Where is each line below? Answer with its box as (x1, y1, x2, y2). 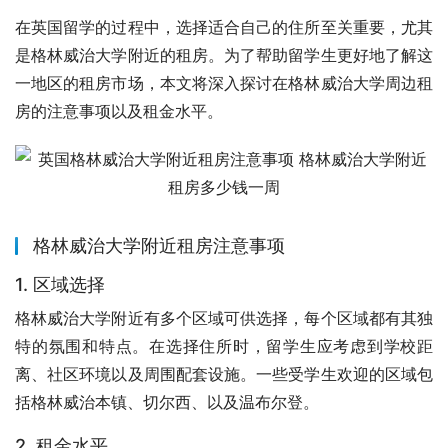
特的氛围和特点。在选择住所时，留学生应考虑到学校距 (15, 335, 433, 356)
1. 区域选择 (15, 273, 105, 295)
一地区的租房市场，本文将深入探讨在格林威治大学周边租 (15, 72, 433, 93)
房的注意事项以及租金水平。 (15, 100, 223, 121)
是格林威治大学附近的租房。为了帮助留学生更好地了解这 (15, 44, 433, 65)
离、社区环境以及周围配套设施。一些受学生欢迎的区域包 (15, 363, 433, 384)
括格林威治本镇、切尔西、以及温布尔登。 (15, 391, 319, 412)
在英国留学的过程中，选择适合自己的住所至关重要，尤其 (15, 16, 433, 37)
